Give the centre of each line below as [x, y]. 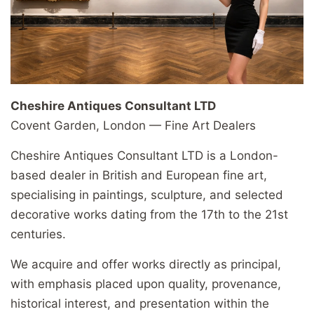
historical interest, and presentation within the [140, 304]
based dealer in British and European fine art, [139, 176]
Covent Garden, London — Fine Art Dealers [133, 126]
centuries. [38, 234]
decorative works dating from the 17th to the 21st [149, 215]
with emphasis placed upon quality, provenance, [146, 284]
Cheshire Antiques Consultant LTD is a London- [144, 156]
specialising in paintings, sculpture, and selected [147, 195]
